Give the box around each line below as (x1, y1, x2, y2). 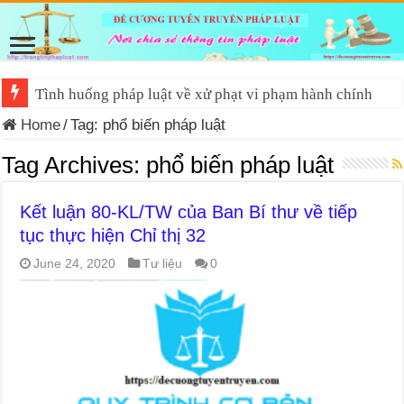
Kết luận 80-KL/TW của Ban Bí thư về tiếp (20, 201, 358, 222)
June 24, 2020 (33, 255, 116, 271)
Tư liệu (142, 255, 183, 271)
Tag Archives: (2, 151, 147, 179)
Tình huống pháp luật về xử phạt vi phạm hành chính (35, 85, 373, 103)
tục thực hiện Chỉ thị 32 (20, 225, 207, 245)
